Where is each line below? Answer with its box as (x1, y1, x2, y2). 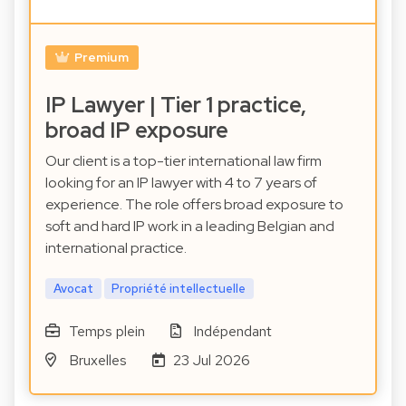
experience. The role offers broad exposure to (45, 195, 343, 215)
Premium (73, 49, 129, 66)
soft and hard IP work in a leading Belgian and (45, 217, 334, 237)
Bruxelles (68, 350, 127, 370)
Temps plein (68, 321, 145, 341)
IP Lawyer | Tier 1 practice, (45, 91, 306, 120)
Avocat (53, 280, 93, 297)
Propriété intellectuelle (111, 280, 246, 297)
